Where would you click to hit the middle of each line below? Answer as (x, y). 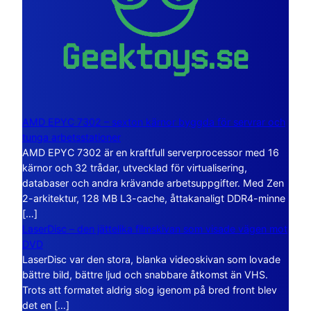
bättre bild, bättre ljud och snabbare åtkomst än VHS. (145, 274)
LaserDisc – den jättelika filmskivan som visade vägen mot (155, 228)
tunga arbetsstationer (72, 137)
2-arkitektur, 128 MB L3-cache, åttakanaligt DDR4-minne (154, 198)
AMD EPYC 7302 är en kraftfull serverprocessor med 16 (151, 152)
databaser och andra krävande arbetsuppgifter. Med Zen (153, 183)
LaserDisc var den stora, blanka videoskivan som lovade (151, 259)
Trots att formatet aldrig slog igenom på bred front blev (150, 289)
